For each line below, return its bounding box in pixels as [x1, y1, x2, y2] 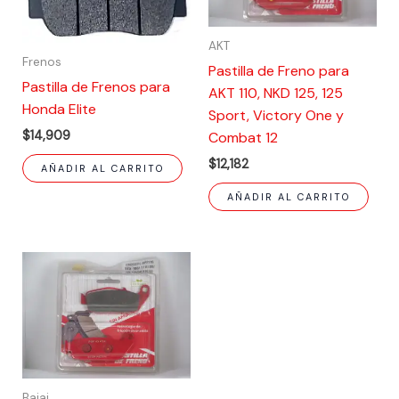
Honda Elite [21, 99, 96, 118]
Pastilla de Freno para [208, 61, 349, 80]
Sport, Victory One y [208, 105, 344, 125]
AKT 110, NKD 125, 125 [208, 83, 343, 102]
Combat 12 [208, 127, 278, 147]
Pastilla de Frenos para [21, 77, 170, 96]
